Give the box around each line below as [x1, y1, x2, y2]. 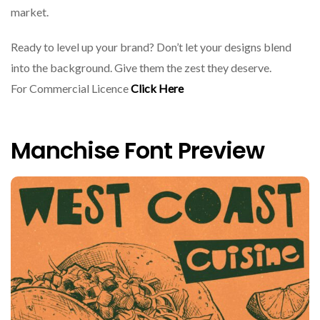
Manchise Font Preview [11, 134, 264, 166]
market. [11, 5, 49, 19]
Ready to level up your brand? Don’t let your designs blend [11, 40, 291, 54]
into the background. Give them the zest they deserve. [11, 61, 276, 75]
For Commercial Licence [11, 81, 131, 96]
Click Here [131, 81, 184, 96]
